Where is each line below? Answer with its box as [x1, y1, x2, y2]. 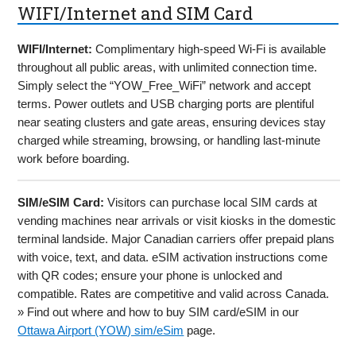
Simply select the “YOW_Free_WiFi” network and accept [17, 78, 311, 92]
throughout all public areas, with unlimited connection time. [17, 60, 318, 74]
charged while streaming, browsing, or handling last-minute [17, 133, 321, 147]
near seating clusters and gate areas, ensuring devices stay [17, 114, 327, 129]
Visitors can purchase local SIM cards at [104, 195, 318, 209]
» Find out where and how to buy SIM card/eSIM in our [17, 304, 300, 319]
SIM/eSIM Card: [17, 195, 105, 209]
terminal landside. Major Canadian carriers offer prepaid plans [17, 231, 335, 246]
